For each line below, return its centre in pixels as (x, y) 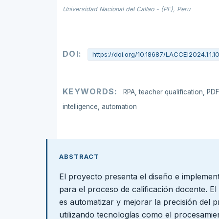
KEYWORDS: (91, 91)
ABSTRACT (79, 156)
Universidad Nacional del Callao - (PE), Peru (126, 9)
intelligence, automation (100, 106)
